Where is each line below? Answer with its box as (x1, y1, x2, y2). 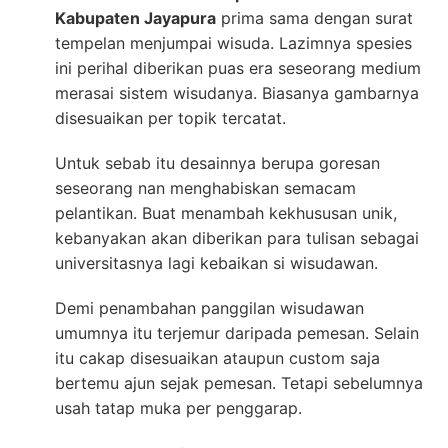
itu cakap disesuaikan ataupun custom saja (55, 348, 380, 369)
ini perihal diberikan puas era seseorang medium (55, 58, 421, 79)
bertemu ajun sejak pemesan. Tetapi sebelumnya (55, 373, 423, 394)
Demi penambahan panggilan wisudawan (55, 298, 364, 319)
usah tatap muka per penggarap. (55, 398, 302, 419)
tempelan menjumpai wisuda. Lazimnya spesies (55, 33, 412, 54)
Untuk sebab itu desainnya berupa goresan (55, 153, 380, 174)
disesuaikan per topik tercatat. (55, 108, 286, 129)
